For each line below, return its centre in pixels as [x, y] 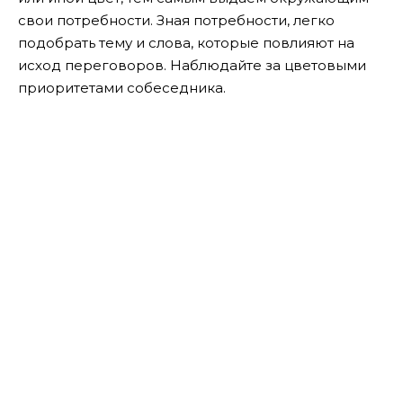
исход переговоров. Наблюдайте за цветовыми [192, 65]
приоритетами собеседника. [122, 87]
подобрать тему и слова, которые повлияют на [186, 42]
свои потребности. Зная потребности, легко [176, 20]
